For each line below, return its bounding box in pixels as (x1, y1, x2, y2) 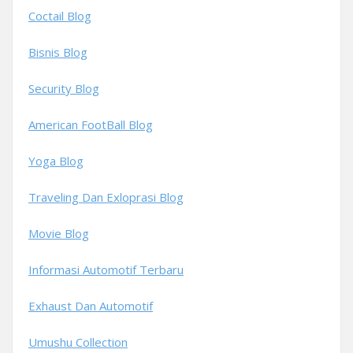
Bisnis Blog (28, 44, 87, 60)
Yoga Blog (28, 153, 84, 169)
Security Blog (28, 80, 99, 96)
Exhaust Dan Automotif (28, 298, 153, 314)
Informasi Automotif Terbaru (28, 262, 184, 277)
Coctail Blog (28, 8, 91, 24)
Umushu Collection (28, 334, 128, 350)
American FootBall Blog (28, 117, 153, 132)
